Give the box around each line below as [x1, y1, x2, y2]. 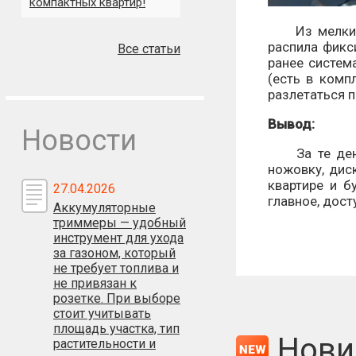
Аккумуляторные [53, 200, 156, 215]
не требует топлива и [53, 261, 179, 276]
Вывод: [268, 115, 315, 132]
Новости [21, 124, 137, 157]
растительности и [53, 336, 156, 351]
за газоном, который [53, 246, 176, 261]
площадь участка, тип [53, 321, 180, 336]
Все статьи [118, 41, 180, 56]
